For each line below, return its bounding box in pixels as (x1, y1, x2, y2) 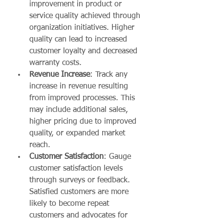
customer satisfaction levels (29, 165, 125, 173)
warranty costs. (29, 59, 82, 67)
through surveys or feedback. (29, 176, 132, 185)
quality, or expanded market (29, 130, 128, 138)
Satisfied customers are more (29, 188, 131, 197)
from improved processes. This (29, 94, 137, 103)
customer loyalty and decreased (29, 47, 140, 56)
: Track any (90, 71, 130, 79)
